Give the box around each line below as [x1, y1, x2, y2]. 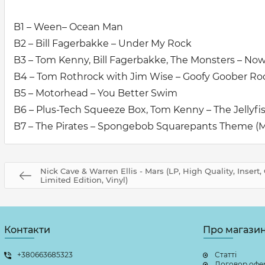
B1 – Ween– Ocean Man [14, 21, 123, 33]
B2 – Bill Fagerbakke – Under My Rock [14, 38, 192, 49]
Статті [215, 250, 237, 259]
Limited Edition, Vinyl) [40, 174, 128, 185]
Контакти [4, 224, 50, 235]
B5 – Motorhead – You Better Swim [14, 88, 177, 99]
